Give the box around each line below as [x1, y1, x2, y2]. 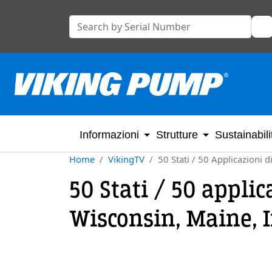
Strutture [156, 129, 198, 141]
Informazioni [80, 129, 139, 141]
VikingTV [108, 153, 144, 165]
